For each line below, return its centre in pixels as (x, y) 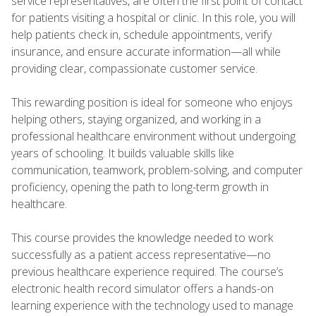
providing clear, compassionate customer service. (137, 68)
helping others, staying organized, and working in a (136, 119)
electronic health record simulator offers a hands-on (142, 288)
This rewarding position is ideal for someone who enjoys (152, 102)
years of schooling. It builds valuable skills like (123, 153)
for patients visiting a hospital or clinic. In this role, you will (153, 17)
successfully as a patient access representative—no (141, 254)
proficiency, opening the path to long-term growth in (140, 187)
